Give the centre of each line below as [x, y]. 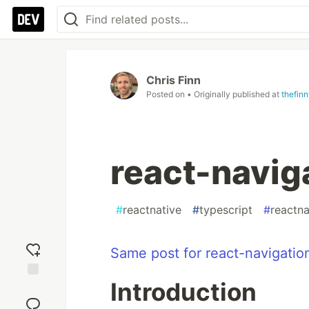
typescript [226, 210]
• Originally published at [234, 94]
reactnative [152, 210]
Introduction [183, 292]
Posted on [167, 94]
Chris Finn [173, 80]
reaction [33, 299]
